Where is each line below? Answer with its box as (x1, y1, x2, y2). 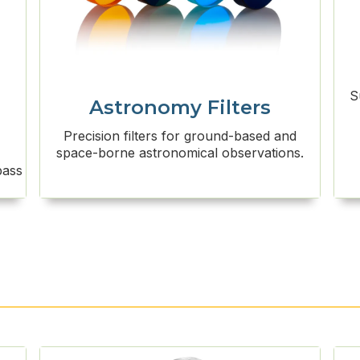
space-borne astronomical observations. (55, 145, 304, 162)
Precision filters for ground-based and (63, 128, 297, 145)
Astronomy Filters (88, 96, 271, 120)
